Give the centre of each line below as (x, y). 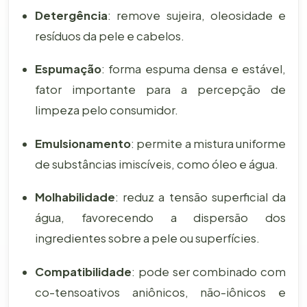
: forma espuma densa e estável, (194, 69)
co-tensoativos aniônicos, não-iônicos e (160, 292)
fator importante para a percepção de (160, 90)
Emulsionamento (83, 143)
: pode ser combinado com (209, 271)
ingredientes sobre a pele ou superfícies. (147, 238)
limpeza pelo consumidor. (106, 110)
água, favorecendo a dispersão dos (160, 218)
